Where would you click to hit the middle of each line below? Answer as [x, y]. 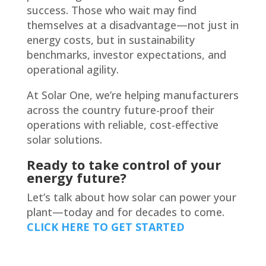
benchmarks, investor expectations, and [126, 54]
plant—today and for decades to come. [125, 212]
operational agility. [72, 69]
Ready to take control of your [123, 164]
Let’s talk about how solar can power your [131, 197]
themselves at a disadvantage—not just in [132, 25]
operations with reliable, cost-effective [122, 124]
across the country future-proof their [120, 110]
